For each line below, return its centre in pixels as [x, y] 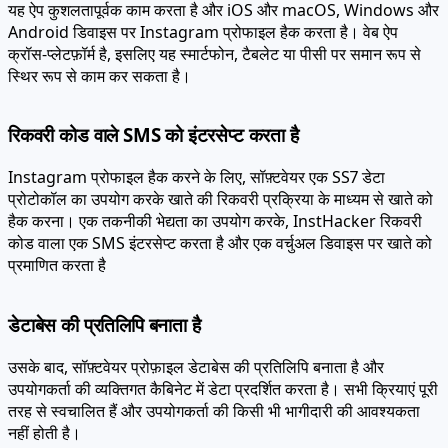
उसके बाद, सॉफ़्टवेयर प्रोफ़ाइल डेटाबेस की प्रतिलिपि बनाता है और [196, 344]
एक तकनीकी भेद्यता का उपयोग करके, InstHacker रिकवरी [248, 199]
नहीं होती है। [44, 410]
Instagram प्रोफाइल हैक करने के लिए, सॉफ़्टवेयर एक [170, 155]
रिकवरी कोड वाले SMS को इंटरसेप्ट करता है [153, 113]
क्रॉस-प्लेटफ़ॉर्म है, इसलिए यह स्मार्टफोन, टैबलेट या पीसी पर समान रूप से [214, 31]
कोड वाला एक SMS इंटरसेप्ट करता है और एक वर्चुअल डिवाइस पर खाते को [220, 221]
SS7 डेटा [358, 155]
